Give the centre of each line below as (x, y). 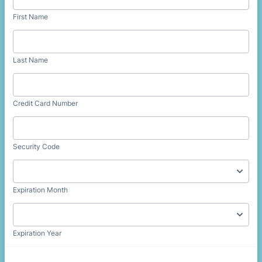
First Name (30, 17)
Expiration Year (37, 233)
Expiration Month (40, 190)
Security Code (36, 146)
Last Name (30, 60)
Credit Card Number (45, 103)
